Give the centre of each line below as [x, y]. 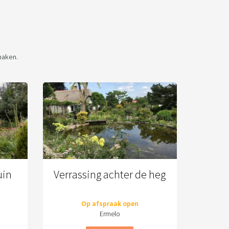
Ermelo [110, 214]
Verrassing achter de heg [110, 174]
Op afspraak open [110, 203]
